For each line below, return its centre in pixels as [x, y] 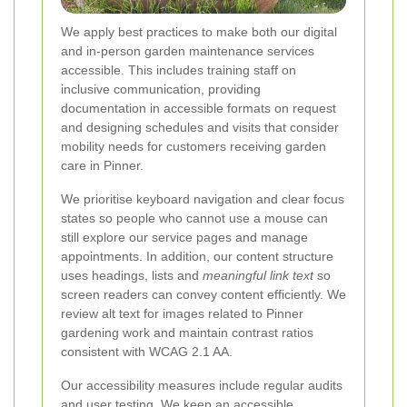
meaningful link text [258, 276]
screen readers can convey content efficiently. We [203, 295]
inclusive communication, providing [161, 89]
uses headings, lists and [132, 276]
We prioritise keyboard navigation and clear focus [203, 199]
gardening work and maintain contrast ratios [187, 333]
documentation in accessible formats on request [199, 109]
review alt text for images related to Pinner [182, 314]
